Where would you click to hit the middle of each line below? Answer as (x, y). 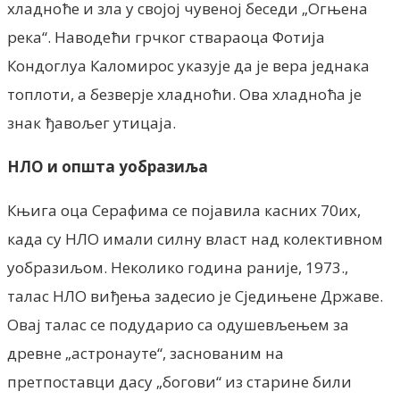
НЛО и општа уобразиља (108, 166)
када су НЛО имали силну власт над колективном (195, 238)
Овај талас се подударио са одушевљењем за (178, 324)
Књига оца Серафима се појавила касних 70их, (184, 210)
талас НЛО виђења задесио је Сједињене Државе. (195, 296)
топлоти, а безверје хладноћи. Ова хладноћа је (184, 94)
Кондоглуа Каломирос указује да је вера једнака (188, 65)
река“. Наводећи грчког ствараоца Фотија (166, 37)
